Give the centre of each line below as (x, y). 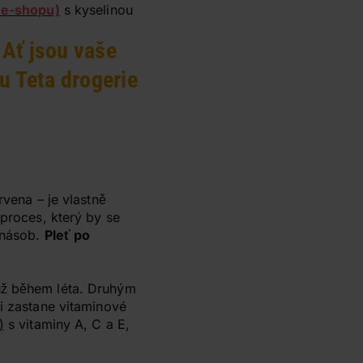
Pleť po (67, 235)
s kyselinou (98, 10)
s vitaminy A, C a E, (67, 324)
